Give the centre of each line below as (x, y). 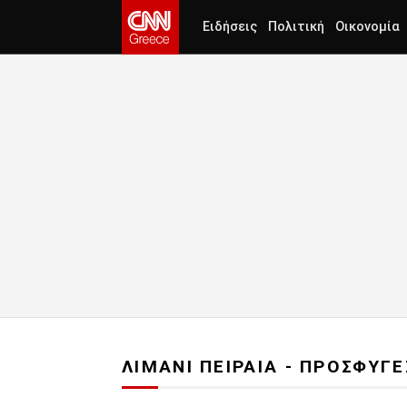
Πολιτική (296, 27)
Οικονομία (367, 27)
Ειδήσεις (230, 27)
